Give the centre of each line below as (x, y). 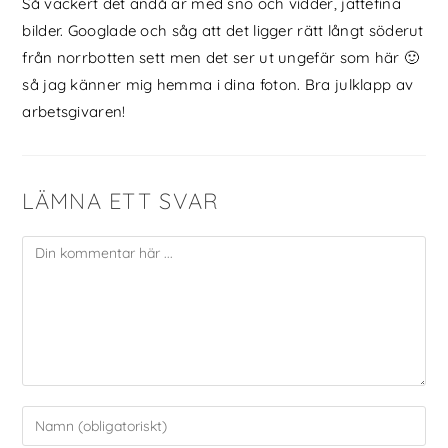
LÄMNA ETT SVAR (121, 201)
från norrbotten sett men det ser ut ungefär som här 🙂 (221, 58)
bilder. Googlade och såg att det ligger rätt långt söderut (223, 31)
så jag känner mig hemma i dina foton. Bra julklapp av (218, 85)
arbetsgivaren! (74, 112)
